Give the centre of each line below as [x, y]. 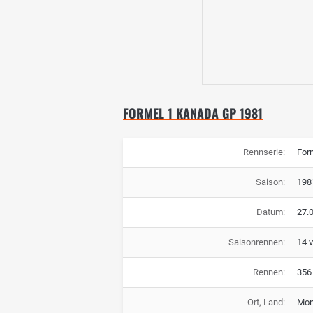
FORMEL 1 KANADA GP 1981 [193, 114]
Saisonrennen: [256, 242]
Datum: [270, 212]
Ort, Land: [266, 303]
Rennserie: [264, 152]
